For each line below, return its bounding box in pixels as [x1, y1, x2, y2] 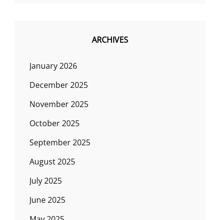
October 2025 [29, 118, 80, 129]
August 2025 [29, 156, 75, 167]
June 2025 [29, 194, 65, 205]
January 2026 [29, 60, 77, 71]
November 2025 [29, 99, 88, 110]
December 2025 [29, 80, 88, 90]
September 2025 [29, 137, 90, 148]
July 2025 [29, 175, 62, 186]
